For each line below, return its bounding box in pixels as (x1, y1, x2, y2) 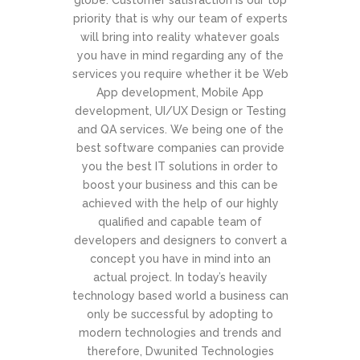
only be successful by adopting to (87, 308, 273, 321)
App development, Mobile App (96, 86, 264, 99)
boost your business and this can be (82, 178, 278, 191)
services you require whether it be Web (72, 67, 288, 80)
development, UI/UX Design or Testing (74, 104, 286, 117)
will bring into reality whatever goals (80, 31, 280, 43)
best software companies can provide (76, 141, 284, 154)
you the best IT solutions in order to (82, 160, 278, 173)
